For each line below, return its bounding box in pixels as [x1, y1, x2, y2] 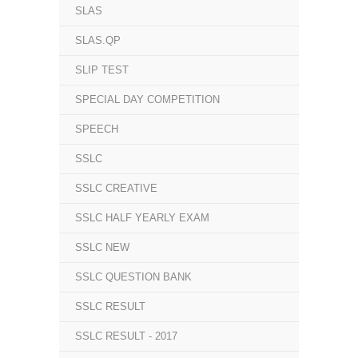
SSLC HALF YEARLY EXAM [75, 212, 209, 224]
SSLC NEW [75, 241, 129, 253]
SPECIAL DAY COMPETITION [75, 93, 220, 105]
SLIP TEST [75, 64, 129, 76]
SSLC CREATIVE [75, 182, 157, 194]
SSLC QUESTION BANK [75, 271, 192, 283]
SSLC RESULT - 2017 [75, 330, 177, 342]
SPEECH [75, 123, 118, 135]
